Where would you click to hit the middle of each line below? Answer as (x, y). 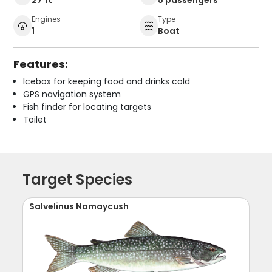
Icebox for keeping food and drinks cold (107, 81)
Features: (41, 64)
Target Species (78, 179)
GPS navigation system (72, 94)
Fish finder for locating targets (87, 107)
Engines (46, 19)
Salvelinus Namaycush (79, 206)
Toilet (35, 119)
